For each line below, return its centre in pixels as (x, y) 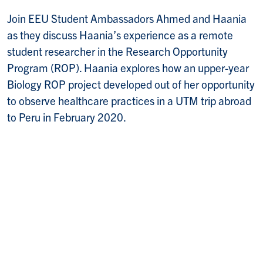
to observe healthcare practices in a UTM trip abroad (129, 100)
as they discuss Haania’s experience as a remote (120, 34)
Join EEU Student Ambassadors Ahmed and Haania (127, 18)
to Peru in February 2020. (67, 117)
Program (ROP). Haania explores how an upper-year (128, 67)
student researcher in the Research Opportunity (117, 51)
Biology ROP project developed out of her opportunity (131, 84)
